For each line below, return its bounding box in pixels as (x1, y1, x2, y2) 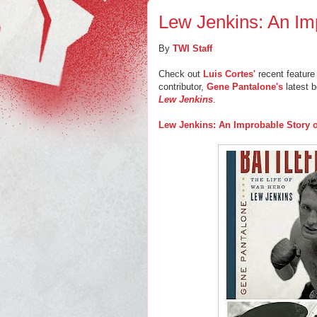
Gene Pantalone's (207, 81, 283, 92)
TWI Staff (173, 43, 212, 54)
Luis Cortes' (203, 69, 255, 79)
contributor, (158, 81, 207, 92)
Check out (158, 69, 203, 79)
